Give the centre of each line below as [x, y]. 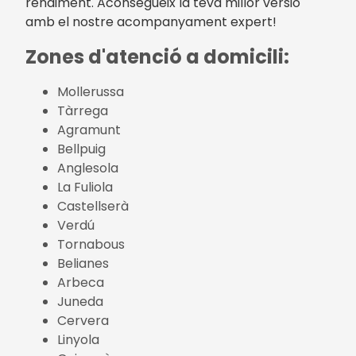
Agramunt [89, 130]
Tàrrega [83, 111]
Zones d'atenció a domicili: [157, 57]
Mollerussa [91, 92]
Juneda [80, 302]
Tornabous [91, 245]
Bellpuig [81, 149]
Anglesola [88, 168]
